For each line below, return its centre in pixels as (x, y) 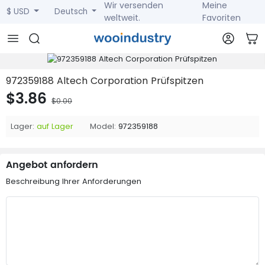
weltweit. (122, 18)
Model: (103, 126)
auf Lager (55, 126)
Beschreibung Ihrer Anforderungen (74, 181)
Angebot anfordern (52, 165)
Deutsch (72, 12)
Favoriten (222, 18)
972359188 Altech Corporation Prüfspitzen (105, 81)
